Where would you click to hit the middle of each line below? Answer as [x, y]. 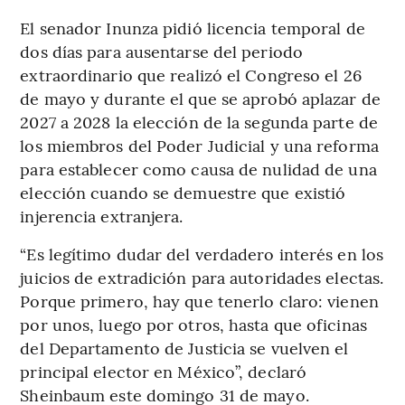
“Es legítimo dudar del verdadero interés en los [202, 253]
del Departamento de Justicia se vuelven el [184, 347]
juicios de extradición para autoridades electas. [202, 277]
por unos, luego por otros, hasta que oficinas [193, 324]
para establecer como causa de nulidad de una [198, 168]
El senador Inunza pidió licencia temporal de [193, 27]
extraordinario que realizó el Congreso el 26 [191, 74]
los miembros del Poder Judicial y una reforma [199, 145]
